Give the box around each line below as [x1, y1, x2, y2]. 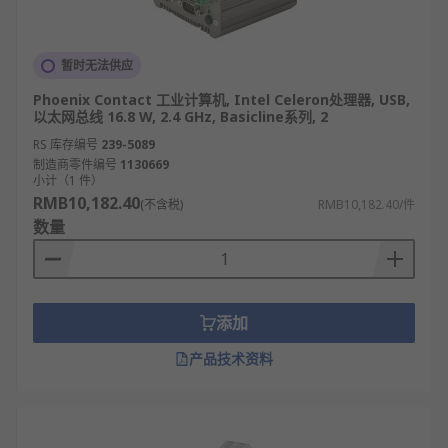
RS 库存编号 [33, 136, 98, 153]
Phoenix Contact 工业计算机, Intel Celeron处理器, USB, [33, 90, 410, 109]
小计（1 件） [33, 172, 103, 189]
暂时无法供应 [61, 57, 133, 74]
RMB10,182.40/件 [318, 196, 415, 213]
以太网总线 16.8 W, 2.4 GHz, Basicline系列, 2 [33, 107, 328, 126]
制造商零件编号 [33, 156, 117, 173]
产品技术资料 [189, 349, 273, 368]
